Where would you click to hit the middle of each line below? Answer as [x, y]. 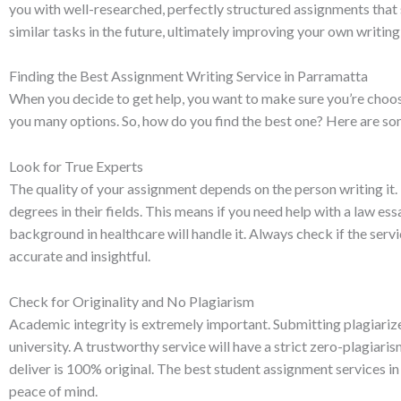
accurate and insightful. [80, 255]
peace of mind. [53, 390]
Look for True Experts [76, 166]
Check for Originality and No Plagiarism [132, 301]
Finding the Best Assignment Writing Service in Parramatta [188, 76]
